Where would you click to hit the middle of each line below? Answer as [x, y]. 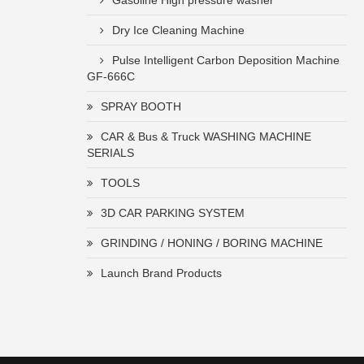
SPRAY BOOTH [141, 106]
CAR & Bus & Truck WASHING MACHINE [206, 136]
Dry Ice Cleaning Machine [178, 30]
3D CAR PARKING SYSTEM [173, 213]
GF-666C [111, 76]
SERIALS [110, 153]
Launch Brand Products [161, 273]
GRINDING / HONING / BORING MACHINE [212, 243]
